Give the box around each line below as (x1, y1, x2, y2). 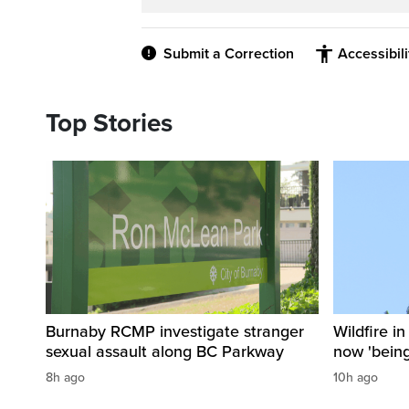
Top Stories (46, 108, 173, 139)
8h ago (46, 370, 85, 386)
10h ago (333, 370, 378, 386)
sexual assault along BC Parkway (46, 341, 284, 362)
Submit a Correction (163, 45, 294, 63)
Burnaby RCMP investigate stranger (46, 321, 304, 342)
